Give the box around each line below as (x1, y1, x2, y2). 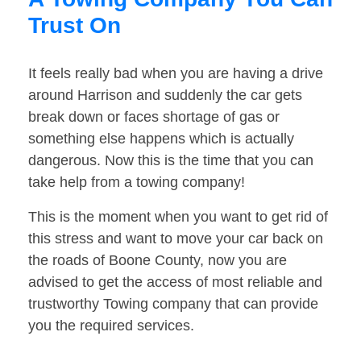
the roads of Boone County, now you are (28, 252, 287, 269)
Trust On (28, 13, 121, 39)
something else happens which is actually (28, 131, 294, 147)
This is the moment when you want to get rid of (28, 209, 328, 226)
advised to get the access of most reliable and (28, 274, 322, 291)
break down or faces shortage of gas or (28, 109, 280, 126)
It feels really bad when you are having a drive (28, 65, 323, 82)
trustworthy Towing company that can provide (28, 296, 318, 313)
